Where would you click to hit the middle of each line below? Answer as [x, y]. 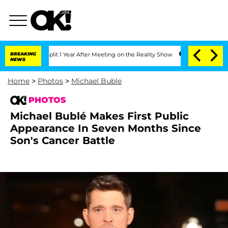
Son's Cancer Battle [63, 140]
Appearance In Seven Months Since [106, 128]
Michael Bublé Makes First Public [99, 116]
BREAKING [23, 54]
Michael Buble [96, 81]
